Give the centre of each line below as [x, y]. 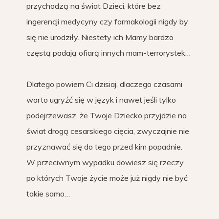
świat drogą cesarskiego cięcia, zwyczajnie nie [108, 131]
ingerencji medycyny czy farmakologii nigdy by [107, 22]
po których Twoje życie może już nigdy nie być [107, 178]
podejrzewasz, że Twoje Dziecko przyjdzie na [107, 116]
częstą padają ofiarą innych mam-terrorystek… [109, 53]
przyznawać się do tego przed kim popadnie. [104, 147]
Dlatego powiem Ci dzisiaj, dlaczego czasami [104, 84]
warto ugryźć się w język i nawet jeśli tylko [101, 100]
